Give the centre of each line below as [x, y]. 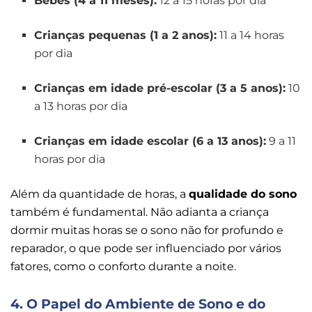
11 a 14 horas [251, 36]
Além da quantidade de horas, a [100, 194]
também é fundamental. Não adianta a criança [140, 212]
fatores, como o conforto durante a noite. [125, 267]
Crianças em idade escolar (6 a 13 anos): [150, 141]
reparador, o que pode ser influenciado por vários [146, 249]
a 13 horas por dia [83, 107]
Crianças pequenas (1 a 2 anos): [126, 36]
